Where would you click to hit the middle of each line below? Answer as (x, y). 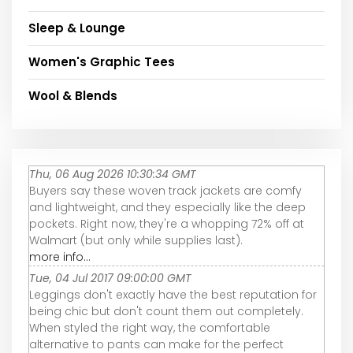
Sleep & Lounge (77, 28)
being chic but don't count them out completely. (166, 311)
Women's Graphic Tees (102, 61)
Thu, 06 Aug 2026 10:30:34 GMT (113, 174)
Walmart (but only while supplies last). (136, 240)
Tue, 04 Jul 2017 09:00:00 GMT (110, 278)
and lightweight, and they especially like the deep (167, 207)
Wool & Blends (73, 95)
